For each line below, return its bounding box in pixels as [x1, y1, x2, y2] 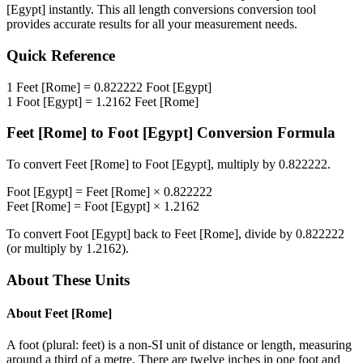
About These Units [6, 271, 130, 288]
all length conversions [123, 2, 234, 17]
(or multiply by [6, 241, 86, 256]
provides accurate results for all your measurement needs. [6, 17, 297, 32]
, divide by [238, 227, 296, 241]
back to [130, 227, 174, 241]
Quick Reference [6, 47, 115, 65]
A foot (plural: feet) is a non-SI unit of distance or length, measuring [6, 338, 352, 352]
